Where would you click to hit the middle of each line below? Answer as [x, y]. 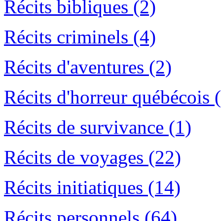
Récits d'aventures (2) [88, 67]
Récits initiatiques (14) [92, 187]
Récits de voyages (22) [92, 157]
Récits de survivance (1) [98, 127]
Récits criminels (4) [80, 37]
